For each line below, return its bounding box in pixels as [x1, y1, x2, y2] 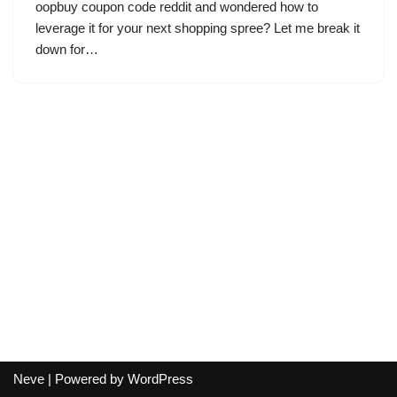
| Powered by [44, 371, 128, 386]
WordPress [128, 371, 193, 386]
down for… [35, 42, 102, 57]
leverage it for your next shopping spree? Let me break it [35, 20, 360, 35]
